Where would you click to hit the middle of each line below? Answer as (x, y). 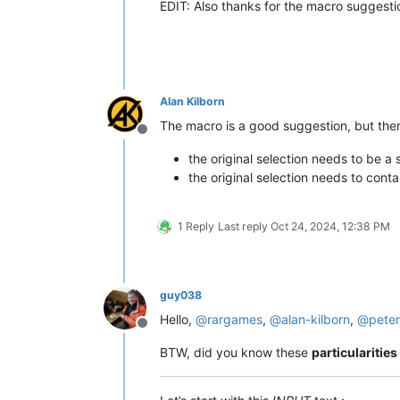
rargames (235, 319)
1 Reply (196, 226)
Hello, (178, 319)
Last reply (244, 226)
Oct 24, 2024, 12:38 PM (330, 226)
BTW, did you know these (236, 352)
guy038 (181, 295)
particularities (354, 352)
